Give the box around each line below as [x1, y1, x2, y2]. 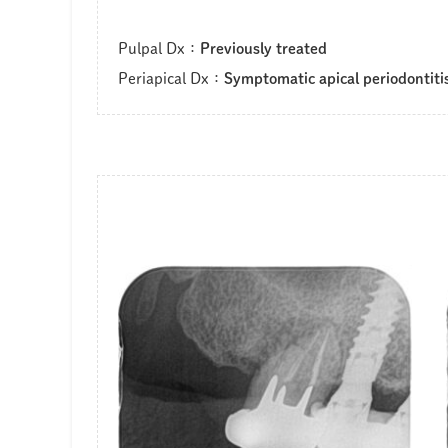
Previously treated [200, 41, 327, 56]
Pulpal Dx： [118, 41, 200, 56]
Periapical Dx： [118, 71, 224, 86]
